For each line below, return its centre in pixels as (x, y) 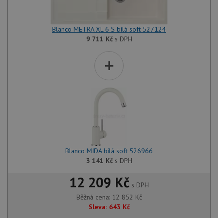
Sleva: (98, 207)
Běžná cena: (94, 197)
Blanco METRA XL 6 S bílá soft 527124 (109, 29)
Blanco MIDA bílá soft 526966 (109, 151)
